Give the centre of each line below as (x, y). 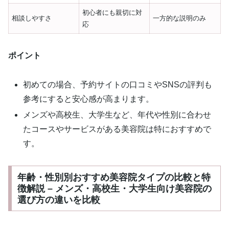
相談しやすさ (32, 18)
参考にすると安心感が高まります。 (89, 99)
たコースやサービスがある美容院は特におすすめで (117, 129)
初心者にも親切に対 (112, 13)
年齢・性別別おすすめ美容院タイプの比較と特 (114, 177)
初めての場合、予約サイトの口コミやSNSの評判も (118, 84)
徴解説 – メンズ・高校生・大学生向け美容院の (114, 188)
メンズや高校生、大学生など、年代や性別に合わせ (117, 115)
